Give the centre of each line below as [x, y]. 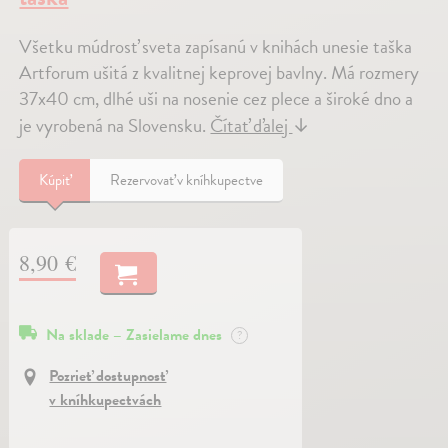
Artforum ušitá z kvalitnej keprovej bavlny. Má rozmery [219, 72]
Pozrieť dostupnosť [108, 375]
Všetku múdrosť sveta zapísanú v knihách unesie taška [216, 46]
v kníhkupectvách [105, 399]
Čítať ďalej [251, 125]
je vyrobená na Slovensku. [115, 125]
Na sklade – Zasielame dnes [136, 335]
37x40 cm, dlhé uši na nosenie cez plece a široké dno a [216, 98]
